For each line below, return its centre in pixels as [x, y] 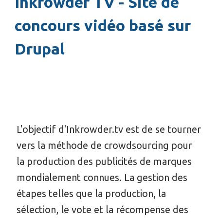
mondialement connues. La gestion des [102, 177]
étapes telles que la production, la [91, 193]
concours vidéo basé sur [103, 26]
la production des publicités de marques [104, 161]
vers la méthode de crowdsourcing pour [104, 145]
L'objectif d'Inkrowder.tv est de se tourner [109, 129]
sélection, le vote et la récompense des [102, 209]
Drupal [40, 49]
